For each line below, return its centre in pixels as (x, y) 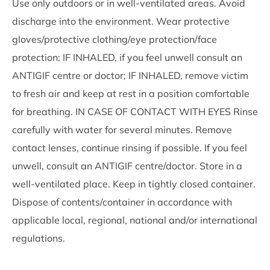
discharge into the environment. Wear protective (121, 21)
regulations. (39, 238)
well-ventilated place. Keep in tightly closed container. (134, 184)
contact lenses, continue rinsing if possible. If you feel (130, 147)
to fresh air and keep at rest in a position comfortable (131, 93)
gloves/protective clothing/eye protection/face (115, 39)
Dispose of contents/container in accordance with (122, 202)
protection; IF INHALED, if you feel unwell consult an (127, 57)
